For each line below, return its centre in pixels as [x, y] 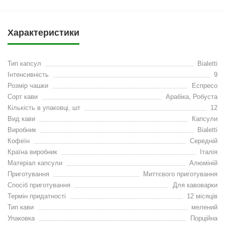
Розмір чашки [28, 86]
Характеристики [43, 33]
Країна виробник [32, 152]
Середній [204, 141]
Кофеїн [19, 141]
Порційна [204, 218]
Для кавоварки [195, 185]
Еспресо [205, 86]
